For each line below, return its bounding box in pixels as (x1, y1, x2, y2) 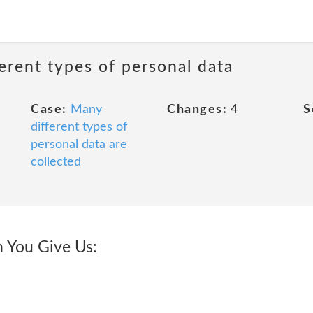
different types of (31, 121, 127, 133)
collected (31, 156, 81, 168)
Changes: (167, 103, 227, 116)
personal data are (31, 138, 127, 151)
